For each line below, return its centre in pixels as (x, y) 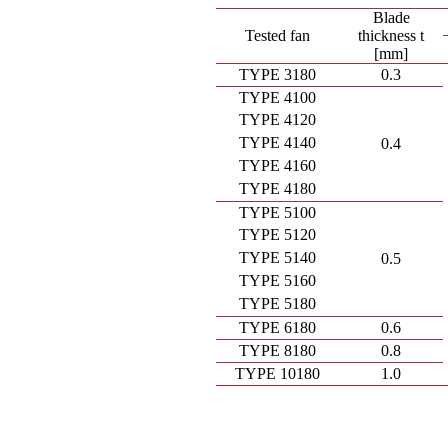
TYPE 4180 (278, 188)
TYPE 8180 (278, 350)
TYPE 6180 (278, 327)
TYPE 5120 (278, 234)
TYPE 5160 (278, 280)
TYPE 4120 (278, 119)
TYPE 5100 (278, 212)
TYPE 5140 (278, 257)
